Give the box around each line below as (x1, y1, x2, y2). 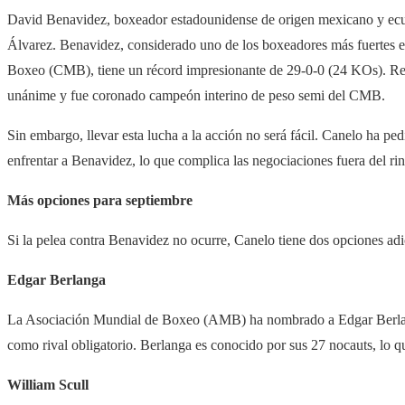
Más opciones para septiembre (7, 193, 193, 209)
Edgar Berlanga (7, 272, 106, 288)
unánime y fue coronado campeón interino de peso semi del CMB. (7, 88, 385, 104)
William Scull (7, 377, 89, 393)
